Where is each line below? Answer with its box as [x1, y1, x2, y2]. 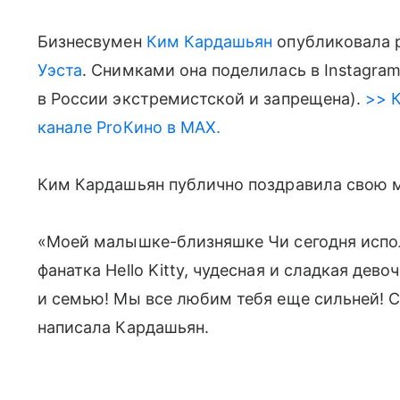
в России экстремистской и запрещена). [37, 88, 361, 108]
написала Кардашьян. [37, 317, 210, 337]
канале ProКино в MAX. [37, 117, 221, 137]
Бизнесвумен [37, 31, 146, 51]
